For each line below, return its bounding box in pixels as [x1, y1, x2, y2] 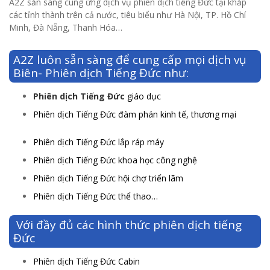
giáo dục [125, 90, 161, 102]
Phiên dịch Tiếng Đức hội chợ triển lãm [33, 172, 183, 184]
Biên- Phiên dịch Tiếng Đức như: [13, 65, 189, 81]
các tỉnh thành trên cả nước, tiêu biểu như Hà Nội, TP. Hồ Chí [9, 9, 246, 21]
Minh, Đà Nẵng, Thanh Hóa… [9, 22, 125, 34]
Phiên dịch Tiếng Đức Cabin [33, 256, 140, 268]
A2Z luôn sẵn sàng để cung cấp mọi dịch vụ [13, 52, 246, 68]
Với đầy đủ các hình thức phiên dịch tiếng [13, 217, 242, 233]
